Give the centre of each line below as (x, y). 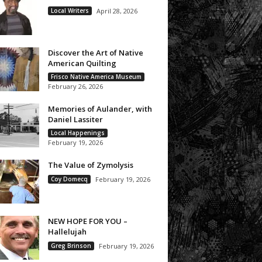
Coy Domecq (69, 179)
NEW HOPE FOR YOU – (87, 221)
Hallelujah (67, 232)
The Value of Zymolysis (90, 165)
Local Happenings (77, 133)
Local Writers (70, 11)
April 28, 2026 (117, 11)
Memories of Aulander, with (100, 109)
